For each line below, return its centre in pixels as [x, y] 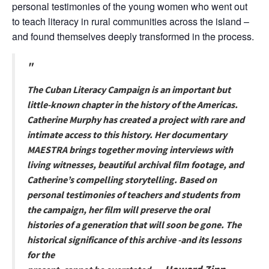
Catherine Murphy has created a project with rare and [136, 119]
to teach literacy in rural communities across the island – [131, 21]
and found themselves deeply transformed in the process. [133, 36]
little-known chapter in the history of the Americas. [132, 104]
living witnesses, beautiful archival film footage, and [135, 165]
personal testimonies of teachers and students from [134, 195]
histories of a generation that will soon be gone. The [134, 225]
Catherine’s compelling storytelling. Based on [122, 180]
